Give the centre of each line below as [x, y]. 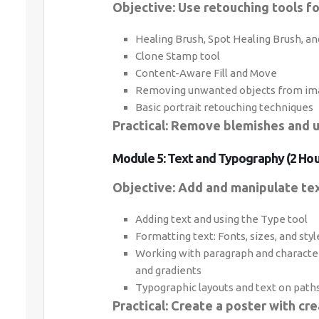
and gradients [168, 270]
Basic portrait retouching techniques [224, 107]
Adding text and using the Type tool [221, 219]
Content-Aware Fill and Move [206, 73]
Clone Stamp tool [178, 56]
